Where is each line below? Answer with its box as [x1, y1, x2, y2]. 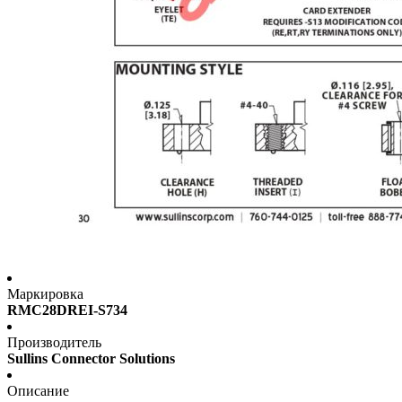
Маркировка [7, 286, 83, 302]
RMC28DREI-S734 [7, 302, 127, 319]
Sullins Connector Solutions [7, 351, 175, 367]
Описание [7, 383, 69, 399]
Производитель [7, 335, 101, 351]
